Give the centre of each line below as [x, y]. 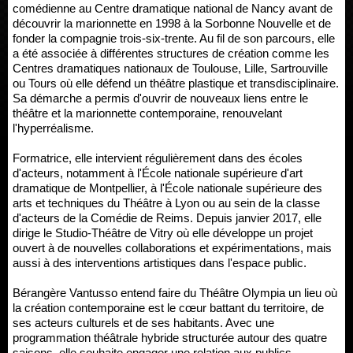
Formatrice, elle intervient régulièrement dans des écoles [158, 158]
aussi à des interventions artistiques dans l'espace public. [160, 263]
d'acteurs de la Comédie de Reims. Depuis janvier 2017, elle [167, 218]
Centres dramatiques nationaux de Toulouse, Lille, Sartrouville [170, 68]
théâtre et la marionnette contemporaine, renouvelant [147, 113]
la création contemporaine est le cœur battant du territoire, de [168, 308]
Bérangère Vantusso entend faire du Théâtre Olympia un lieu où [175, 293]
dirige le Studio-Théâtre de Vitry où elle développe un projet [163, 233]
